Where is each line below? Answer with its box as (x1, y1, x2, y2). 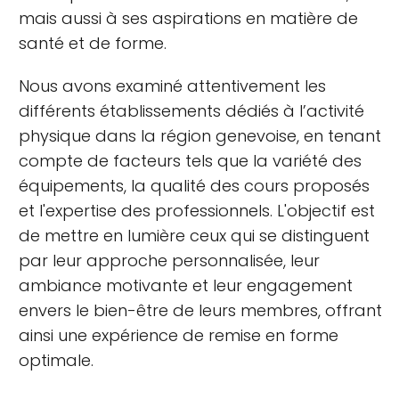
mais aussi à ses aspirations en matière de (19, 7, 358, 29)
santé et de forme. (19, 32, 167, 54)
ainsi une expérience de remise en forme (19, 324, 338, 346)
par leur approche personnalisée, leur (19, 249, 320, 272)
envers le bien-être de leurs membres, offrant (19, 299, 382, 322)
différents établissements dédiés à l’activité (19, 100, 364, 122)
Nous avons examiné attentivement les (19, 75, 326, 97)
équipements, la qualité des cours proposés (19, 175, 370, 197)
